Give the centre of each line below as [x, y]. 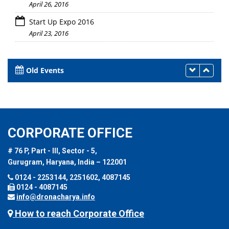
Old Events [45, 70]
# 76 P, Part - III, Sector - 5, [52, 151]
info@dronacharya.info [56, 197]
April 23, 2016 [49, 33]
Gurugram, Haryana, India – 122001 [67, 162]
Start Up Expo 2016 [61, 21]
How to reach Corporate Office [78, 213]
